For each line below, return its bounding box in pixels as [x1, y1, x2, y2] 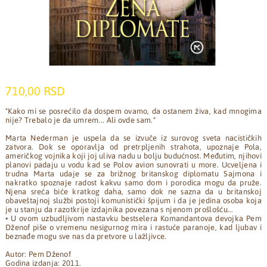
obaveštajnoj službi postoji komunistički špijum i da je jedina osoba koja [5, 195, 262, 205]
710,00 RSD [5, 83, 65, 98]
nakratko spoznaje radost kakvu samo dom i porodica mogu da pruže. [5, 178, 262, 187]
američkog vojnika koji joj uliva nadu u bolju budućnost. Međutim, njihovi [5, 151, 262, 160]
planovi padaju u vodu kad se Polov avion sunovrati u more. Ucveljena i [5, 160, 262, 169]
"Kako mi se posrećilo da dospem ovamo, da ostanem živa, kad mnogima [5, 106, 262, 116]
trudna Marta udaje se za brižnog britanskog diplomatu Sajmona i [5, 169, 262, 178]
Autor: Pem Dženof [5, 249, 72, 259]
